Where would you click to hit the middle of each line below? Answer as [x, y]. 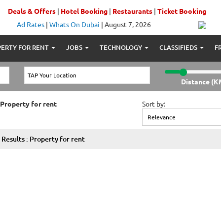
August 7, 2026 [128, 24]
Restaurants [132, 11]
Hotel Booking [84, 11]
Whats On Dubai [74, 24]
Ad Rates [30, 24]
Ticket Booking [182, 11]
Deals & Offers [32, 11]
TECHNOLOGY [122, 47]
